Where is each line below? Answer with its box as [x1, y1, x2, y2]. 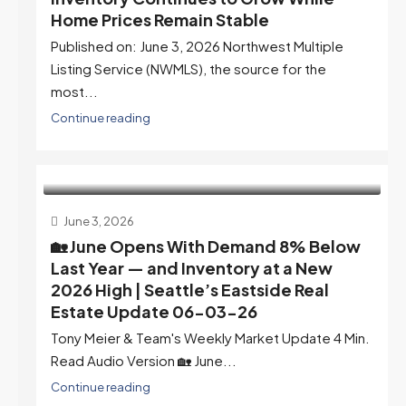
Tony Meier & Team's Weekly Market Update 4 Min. [51, 328, 370, 346]
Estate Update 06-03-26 [51, 300, 257, 322]
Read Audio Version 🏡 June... [51, 351, 237, 369]
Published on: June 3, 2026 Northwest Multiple [51, 36, 343, 54]
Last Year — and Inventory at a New [51, 256, 333, 278]
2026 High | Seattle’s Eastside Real [51, 278, 329, 300]
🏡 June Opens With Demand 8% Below [51, 235, 361, 256]
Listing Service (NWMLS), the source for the [51, 59, 326, 77]
